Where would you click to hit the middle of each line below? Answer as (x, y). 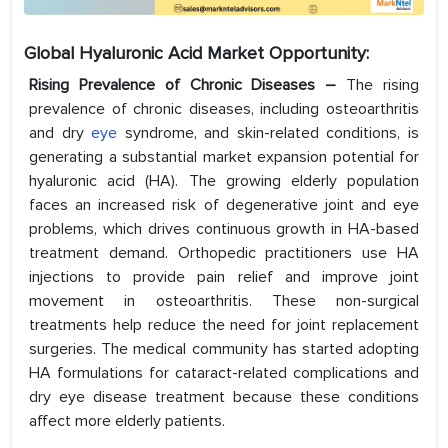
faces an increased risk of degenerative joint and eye (224, 205)
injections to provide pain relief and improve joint (224, 277)
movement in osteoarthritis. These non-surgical (224, 301)
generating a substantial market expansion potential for (224, 157)
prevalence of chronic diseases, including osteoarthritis (224, 109)
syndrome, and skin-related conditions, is (268, 133)
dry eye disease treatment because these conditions (224, 397)
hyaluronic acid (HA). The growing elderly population (224, 181)
